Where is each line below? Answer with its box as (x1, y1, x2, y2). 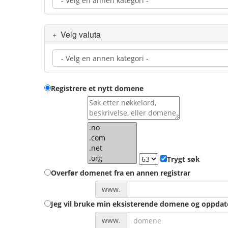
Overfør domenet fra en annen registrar (51, 168, 190, 178)
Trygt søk (167, 154, 200, 164)
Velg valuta (56, 28, 101, 41)
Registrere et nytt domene (51, 83, 144, 94)
